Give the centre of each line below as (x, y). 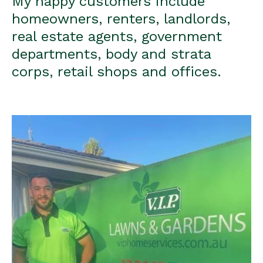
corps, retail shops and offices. (117, 72)
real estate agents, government (117, 37)
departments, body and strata (111, 54)
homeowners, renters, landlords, (121, 19)
